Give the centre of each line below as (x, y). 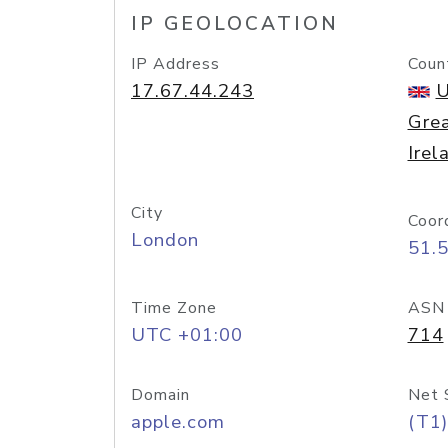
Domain (160, 395)
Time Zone (174, 308)
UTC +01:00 (187, 335)
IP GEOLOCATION (235, 24)
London (165, 240)
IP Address (175, 64)
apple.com (178, 422)
